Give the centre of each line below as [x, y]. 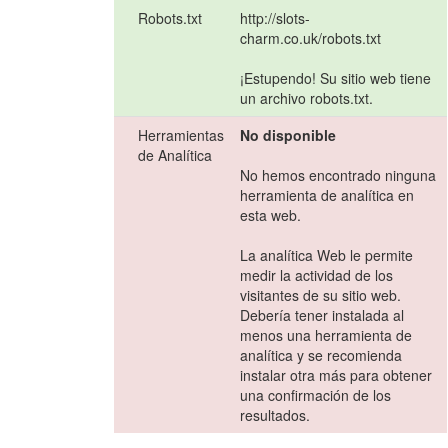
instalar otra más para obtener [336, 375]
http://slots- [275, 18]
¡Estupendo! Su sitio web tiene [336, 78]
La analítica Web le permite [327, 255]
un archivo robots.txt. [307, 98]
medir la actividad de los [317, 275]
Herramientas [181, 135]
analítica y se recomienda [321, 355]
